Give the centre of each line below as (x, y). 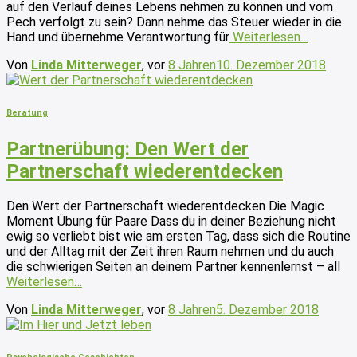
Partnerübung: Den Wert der (127, 149)
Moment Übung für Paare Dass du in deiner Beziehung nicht (171, 221)
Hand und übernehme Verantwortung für (118, 37)
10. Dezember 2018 (271, 65)
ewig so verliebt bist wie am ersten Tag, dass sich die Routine (178, 236)
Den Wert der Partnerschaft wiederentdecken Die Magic (165, 206)
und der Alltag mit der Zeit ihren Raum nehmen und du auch (170, 251)
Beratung (27, 112)
